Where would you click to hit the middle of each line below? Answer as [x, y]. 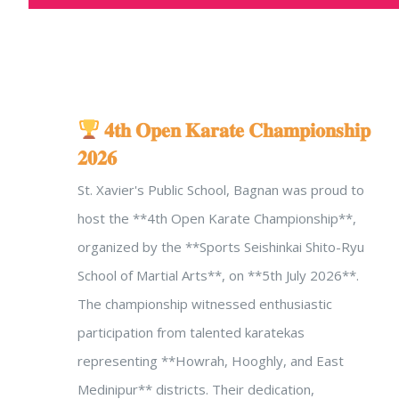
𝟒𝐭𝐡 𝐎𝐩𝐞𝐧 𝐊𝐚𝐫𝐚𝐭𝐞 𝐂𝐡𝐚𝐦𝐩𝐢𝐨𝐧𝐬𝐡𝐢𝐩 [236, 130]
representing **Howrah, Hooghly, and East [211, 361]
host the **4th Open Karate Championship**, [217, 218]
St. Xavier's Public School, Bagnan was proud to [221, 190]
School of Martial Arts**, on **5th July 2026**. [218, 275]
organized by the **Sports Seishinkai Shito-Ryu [221, 247]
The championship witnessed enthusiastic [205, 304]
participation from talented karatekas [191, 332]
